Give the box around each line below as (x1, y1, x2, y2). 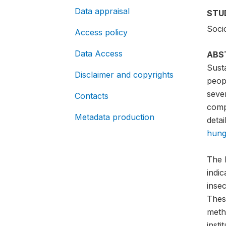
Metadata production (75, 112, 154, 122)
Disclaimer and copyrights (75, 70, 174, 80)
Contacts (75, 91, 108, 101)
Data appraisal (75, 6, 130, 16)
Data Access (75, 48, 123, 59)
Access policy (75, 27, 128, 37)
